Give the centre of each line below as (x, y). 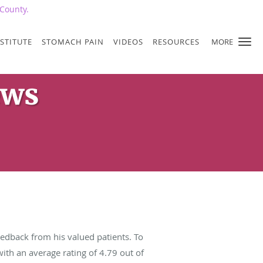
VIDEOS (128, 42)
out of (131, 252)
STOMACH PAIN (73, 42)
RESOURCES (176, 42)
